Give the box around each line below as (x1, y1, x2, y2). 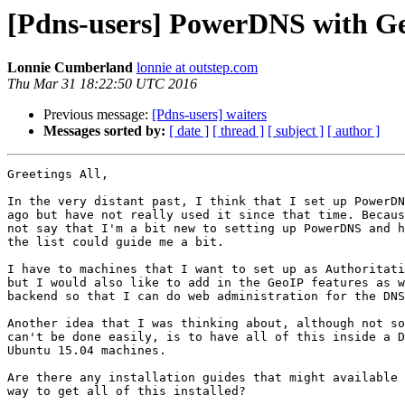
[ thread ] (212, 123, 264, 139)
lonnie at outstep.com (137, 60, 258, 76)
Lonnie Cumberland (7, 60, 133, 76)
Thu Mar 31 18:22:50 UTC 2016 (7, 76, 197, 92)
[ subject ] (268, 123, 324, 139)
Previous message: (43, 107, 152, 123)
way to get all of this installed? (7, 384, 246, 399)
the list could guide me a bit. (7, 235, 224, 250)
